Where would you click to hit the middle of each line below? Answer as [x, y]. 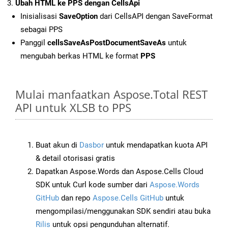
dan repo [76, 198]
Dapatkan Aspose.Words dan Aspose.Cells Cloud [119, 172]
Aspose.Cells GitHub [128, 198]
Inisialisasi [40, 17]
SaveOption [78, 17]
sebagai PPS [41, 30]
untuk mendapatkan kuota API [156, 145]
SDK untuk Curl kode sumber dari [93, 185]
